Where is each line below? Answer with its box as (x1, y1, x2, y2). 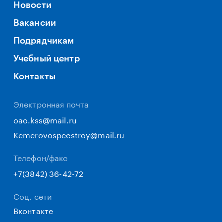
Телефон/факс (13, 151, 68, 163)
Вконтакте (13, 204, 54, 216)
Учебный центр (13, 54, 80, 63)
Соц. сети (13, 189, 52, 202)
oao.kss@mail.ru (13, 113, 77, 125)
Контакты (13, 72, 55, 81)
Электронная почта (13, 97, 89, 110)
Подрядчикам (13, 36, 74, 45)
